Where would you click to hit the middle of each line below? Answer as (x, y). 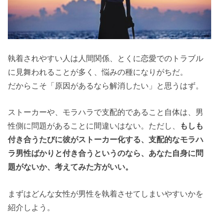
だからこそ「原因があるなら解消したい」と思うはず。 (106, 86)
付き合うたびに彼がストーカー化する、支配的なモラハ (106, 140)
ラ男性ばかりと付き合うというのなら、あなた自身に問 (106, 153)
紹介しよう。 (32, 207)
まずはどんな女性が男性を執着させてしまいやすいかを (106, 193)
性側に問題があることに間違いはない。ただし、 (94, 126)
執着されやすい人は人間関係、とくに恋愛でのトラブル (106, 58)
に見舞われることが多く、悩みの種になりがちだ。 (98, 72)
